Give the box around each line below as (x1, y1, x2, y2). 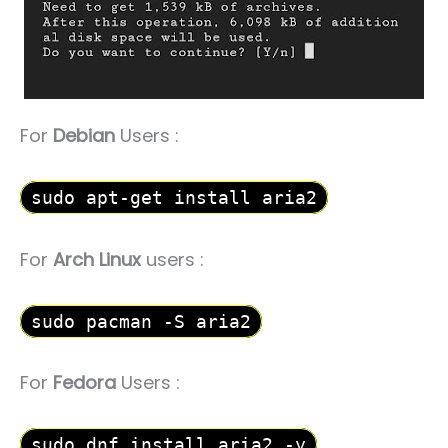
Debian (53, 123, 115, 149)
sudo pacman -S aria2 (31, 310, 251, 332)
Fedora (53, 370, 116, 396)
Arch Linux (53, 246, 141, 272)
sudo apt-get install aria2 (31, 186, 317, 208)
